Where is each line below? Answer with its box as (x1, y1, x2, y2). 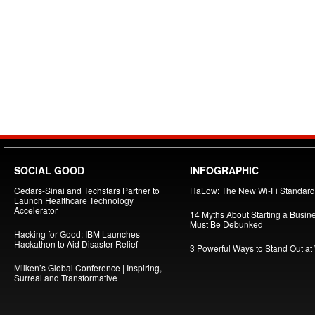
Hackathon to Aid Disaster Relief (14, 238, 138, 250)
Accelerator (14, 204, 58, 216)
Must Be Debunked (190, 218, 263, 230)
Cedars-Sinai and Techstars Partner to (14, 184, 160, 196)
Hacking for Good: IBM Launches (14, 228, 140, 240)
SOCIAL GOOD (14, 163, 84, 177)
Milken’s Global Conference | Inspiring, (14, 262, 162, 274)
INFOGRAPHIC (190, 163, 259, 177)
